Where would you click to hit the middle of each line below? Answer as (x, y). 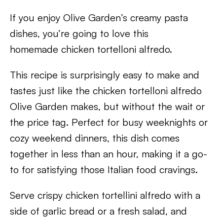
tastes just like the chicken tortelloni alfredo (106, 91)
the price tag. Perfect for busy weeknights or (109, 122)
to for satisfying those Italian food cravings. (104, 169)
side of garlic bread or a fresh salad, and (98, 211)
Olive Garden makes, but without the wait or (107, 106)
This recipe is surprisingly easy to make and (105, 75)
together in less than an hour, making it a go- (109, 154)
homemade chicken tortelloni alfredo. (91, 49)
